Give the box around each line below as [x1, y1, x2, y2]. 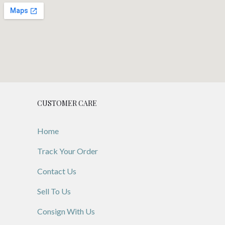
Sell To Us [37, 186, 71, 196]
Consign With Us [37, 206, 95, 216]
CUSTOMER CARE [37, 98, 97, 108]
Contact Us [37, 166, 76, 176]
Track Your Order [37, 146, 98, 156]
